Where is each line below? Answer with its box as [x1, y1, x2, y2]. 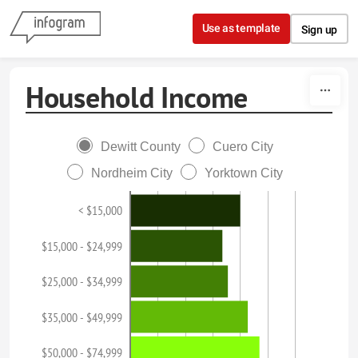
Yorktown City [205, 166, 283, 181]
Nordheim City [91, 166, 173, 181]
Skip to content [137, 6, 221, 22]
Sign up [301, 23, 337, 36]
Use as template [201, 22, 281, 34]
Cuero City [213, 140, 273, 153]
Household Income [26, 78, 249, 116]
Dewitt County [101, 140, 181, 153]
